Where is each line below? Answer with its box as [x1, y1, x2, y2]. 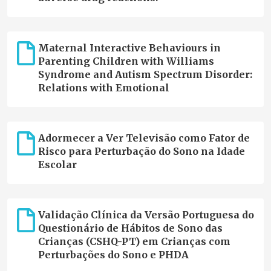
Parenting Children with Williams [38, 55, 214, 68]
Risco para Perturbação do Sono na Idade [38, 145, 245, 158]
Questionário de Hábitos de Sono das [38, 222, 223, 235]
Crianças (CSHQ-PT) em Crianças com [38, 235, 230, 248]
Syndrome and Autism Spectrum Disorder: [38, 68, 252, 81]
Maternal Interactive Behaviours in [38, 42, 221, 54]
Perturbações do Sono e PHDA [38, 249, 189, 261]
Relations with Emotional [38, 82, 169, 94]
